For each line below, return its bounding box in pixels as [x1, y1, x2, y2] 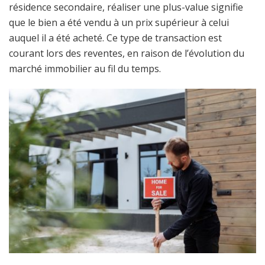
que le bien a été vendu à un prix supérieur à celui [9, 15, 229, 29]
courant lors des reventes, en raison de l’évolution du [9, 46, 244, 60]
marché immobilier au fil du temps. [9, 62, 161, 75]
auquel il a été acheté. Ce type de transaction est [9, 31, 222, 44]
